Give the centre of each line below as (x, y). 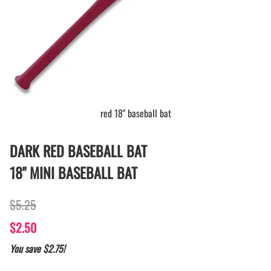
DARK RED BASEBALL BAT (78, 150)
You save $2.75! (37, 248)
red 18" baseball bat (135, 113)
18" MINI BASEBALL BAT (73, 172)
